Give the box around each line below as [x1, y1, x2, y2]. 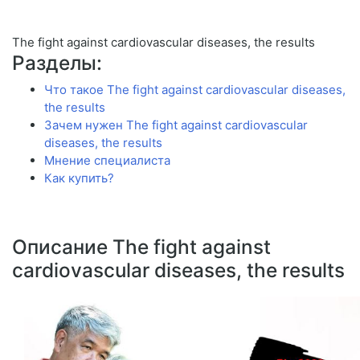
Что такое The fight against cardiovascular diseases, [44, 82, 346, 98]
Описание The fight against [12, 235, 271, 260]
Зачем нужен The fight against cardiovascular [44, 117, 308, 133]
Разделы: [12, 51, 102, 76]
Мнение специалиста [44, 153, 170, 169]
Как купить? [44, 170, 114, 186]
